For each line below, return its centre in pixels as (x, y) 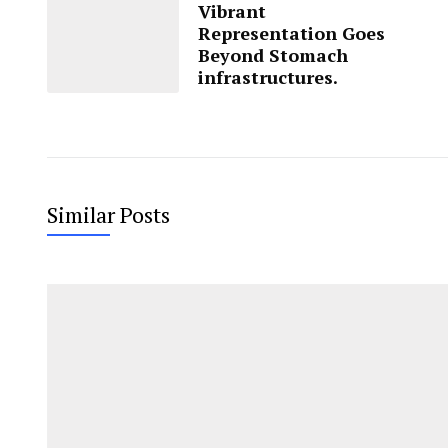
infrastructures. (268, 76)
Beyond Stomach (273, 54)
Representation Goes (291, 32)
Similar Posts (108, 214)
